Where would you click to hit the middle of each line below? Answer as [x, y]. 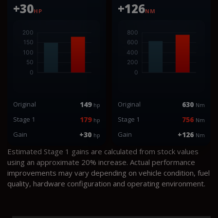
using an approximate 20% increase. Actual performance [101, 162]
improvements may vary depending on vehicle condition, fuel [109, 173]
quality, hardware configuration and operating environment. [106, 183]
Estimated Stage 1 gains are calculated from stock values [103, 151]
